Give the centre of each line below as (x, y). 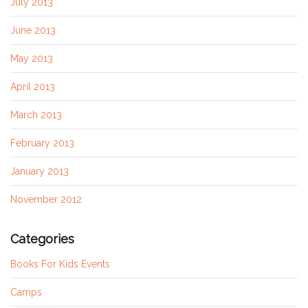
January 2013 (40, 171)
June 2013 (33, 30)
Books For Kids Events (60, 264)
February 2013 (42, 143)
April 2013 (33, 86)
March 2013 (36, 114)
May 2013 (32, 58)
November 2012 (46, 199)
